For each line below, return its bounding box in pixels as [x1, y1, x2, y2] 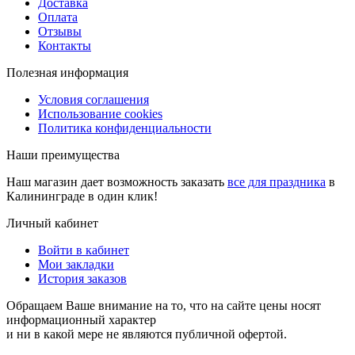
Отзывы [38, 24, 82, 38]
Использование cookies [38, 106, 162, 120]
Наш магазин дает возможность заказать [6, 174, 227, 189]
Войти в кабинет [38, 242, 129, 257]
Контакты [38, 38, 91, 52]
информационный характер [6, 312, 156, 326]
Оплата [38, 10, 78, 24]
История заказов [38, 271, 127, 285]
